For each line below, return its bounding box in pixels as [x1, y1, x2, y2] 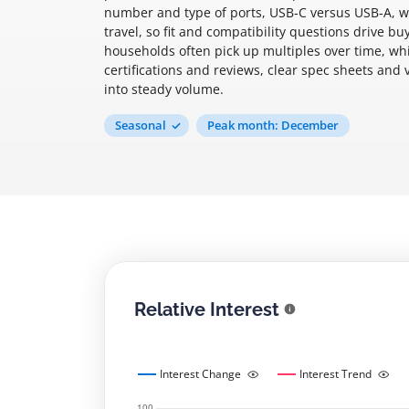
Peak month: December [207, 117, 339, 133]
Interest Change [160, 366, 241, 382]
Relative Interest [134, 298, 279, 320]
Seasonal [115, 117, 166, 133]
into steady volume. [104, 80, 224, 98]
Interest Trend [299, 366, 372, 382]
